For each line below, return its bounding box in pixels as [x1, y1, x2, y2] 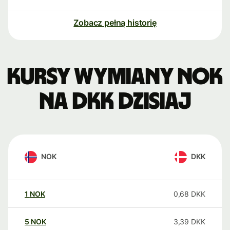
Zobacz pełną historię [73, 17, 157, 28]
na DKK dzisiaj [39, 90, 191, 114]
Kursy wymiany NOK [7, 65, 223, 89]
